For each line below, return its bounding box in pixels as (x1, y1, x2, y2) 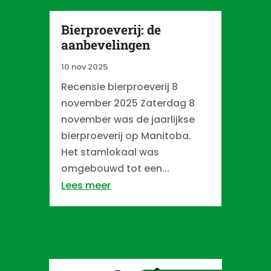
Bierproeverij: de (61, 21, 162, 38)
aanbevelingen (61, 36, 151, 53)
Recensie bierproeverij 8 (61, 79, 178, 94)
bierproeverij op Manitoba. (61, 128, 192, 143)
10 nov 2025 (61, 60, 108, 73)
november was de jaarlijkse (61, 112, 195, 126)
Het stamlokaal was (61, 145, 160, 159)
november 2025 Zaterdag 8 (61, 96, 195, 110)
